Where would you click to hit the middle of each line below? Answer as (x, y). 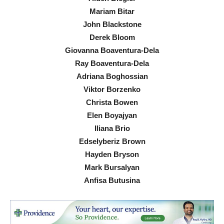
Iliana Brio (112, 128)
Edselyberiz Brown (112, 141)
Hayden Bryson (112, 154)
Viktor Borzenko (112, 89)
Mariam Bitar (112, 11)
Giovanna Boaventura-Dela (112, 50)
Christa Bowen (112, 102)
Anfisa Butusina (112, 180)
